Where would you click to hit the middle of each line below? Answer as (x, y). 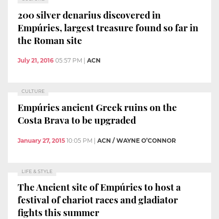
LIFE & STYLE (37, 171)
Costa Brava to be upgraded (77, 120)
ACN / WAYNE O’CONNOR (137, 140)
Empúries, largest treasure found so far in (108, 27)
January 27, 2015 (41, 140)
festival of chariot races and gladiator (98, 200)
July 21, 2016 (36, 61)
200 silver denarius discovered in (89, 14)
